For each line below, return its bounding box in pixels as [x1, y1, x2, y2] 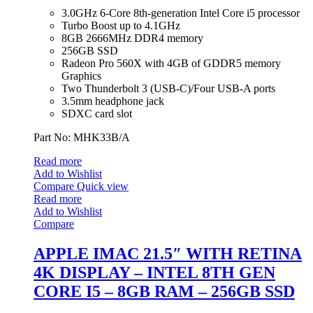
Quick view [77, 180, 129, 192]
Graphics [61, 70, 101, 82]
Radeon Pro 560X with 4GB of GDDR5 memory [61, 57, 281, 69]
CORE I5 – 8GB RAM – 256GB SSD [34, 282, 295, 300]
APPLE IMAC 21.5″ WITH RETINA [34, 244, 302, 263]
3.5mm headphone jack [61, 95, 164, 107]
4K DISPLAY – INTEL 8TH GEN [34, 263, 275, 282]
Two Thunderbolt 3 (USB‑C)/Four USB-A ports [61, 82, 275, 94]
